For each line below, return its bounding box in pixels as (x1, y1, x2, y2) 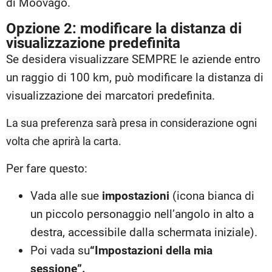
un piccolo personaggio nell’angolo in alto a (30, 206, 254, 221)
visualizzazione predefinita (6, 34, 180, 52)
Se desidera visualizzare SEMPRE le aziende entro (6, 52, 260, 66)
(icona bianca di (172, 188, 254, 203)
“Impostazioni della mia (90, 243, 212, 257)
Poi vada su (30, 243, 90, 257)
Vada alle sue (30, 188, 102, 203)
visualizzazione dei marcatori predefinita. (6, 88, 215, 103)
